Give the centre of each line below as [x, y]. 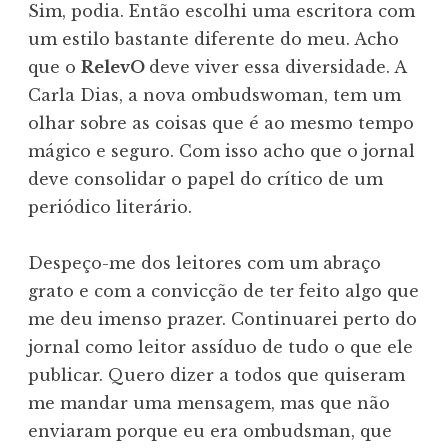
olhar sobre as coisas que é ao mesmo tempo [221, 123]
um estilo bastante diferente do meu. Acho [213, 39]
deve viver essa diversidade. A [277, 67]
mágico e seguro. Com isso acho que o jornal [221, 151]
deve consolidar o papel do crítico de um [205, 179]
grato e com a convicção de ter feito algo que [223, 291]
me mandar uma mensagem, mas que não [209, 403]
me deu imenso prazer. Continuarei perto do [222, 319]
